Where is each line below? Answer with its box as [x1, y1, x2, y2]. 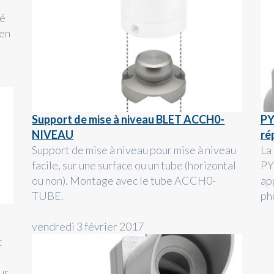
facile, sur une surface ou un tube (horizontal [32, 158, 237, 172]
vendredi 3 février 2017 [32, 220, 144, 234]
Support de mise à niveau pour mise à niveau [32, 143, 237, 157]
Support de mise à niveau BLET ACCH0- [32, 113, 225, 127]
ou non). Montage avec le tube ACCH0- [32, 174, 217, 188]
